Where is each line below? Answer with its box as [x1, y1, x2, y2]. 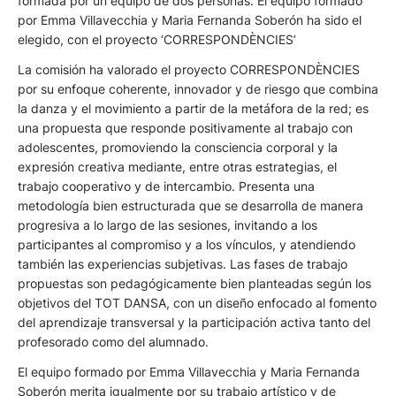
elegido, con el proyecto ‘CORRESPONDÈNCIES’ [18, 32, 296, 48]
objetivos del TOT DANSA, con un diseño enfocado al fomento [18, 295, 377, 311]
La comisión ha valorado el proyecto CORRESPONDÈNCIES [18, 62, 360, 78]
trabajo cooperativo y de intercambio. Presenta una [18, 179, 315, 194]
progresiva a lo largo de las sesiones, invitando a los [18, 217, 317, 233]
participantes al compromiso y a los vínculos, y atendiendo [18, 237, 355, 253]
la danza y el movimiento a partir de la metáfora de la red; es [18, 101, 369, 117]
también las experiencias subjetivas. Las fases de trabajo [18, 256, 347, 272]
